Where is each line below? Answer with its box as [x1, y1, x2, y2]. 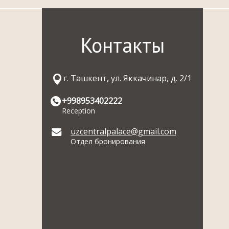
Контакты [80, 32, 165, 58]
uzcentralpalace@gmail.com [71, 126, 176, 137]
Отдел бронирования [71, 136, 145, 146]
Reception [62, 106, 95, 116]
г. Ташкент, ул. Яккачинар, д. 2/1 [63, 73, 192, 84]
